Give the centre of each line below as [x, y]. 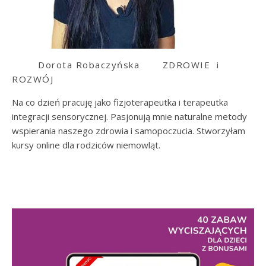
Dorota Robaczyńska [87, 65]
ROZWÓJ [33, 79]
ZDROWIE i [191, 65]
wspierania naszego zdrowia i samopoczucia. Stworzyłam [129, 131]
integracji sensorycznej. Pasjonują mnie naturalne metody [129, 117]
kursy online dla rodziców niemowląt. [86, 145]
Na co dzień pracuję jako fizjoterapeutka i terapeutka [120, 102]
